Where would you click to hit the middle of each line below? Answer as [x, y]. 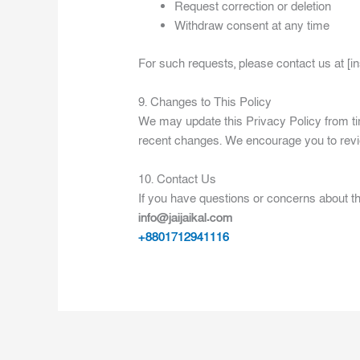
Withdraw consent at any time [252, 26]
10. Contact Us [178, 179]
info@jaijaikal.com [186, 217]
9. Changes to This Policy [205, 102]
